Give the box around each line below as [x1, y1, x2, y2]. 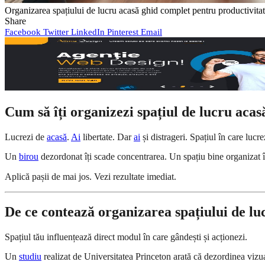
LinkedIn [71, 27, 105, 37]
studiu [19, 251, 41, 262]
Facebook [5, 27, 41, 37]
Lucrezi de [5, 131, 47, 142]
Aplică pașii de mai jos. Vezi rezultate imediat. [5, 171, 176, 182]
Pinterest [107, 27, 138, 37]
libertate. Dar [80, 131, 134, 142]
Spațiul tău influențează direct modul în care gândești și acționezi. [5, 231, 247, 242]
